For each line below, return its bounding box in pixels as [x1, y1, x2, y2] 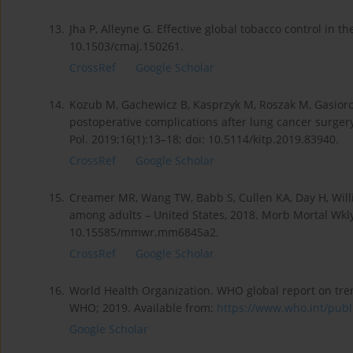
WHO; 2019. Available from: [69, 299, 217, 315]
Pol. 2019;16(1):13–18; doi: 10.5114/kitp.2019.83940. [69, 131, 339, 147]
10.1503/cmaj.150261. [69, 38, 184, 54]
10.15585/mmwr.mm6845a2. [69, 224, 219, 240]
